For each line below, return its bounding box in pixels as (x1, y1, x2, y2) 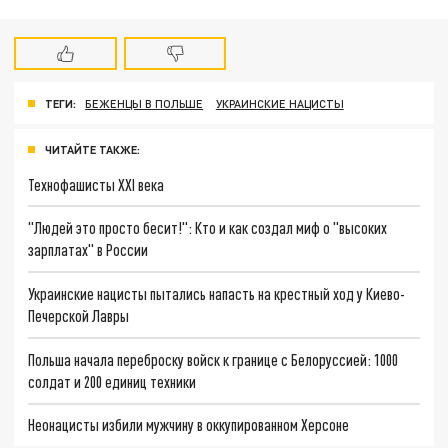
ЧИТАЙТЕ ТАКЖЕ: (45, 142, 140, 156)
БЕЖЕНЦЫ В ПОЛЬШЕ (85, 96, 204, 110)
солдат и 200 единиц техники (28, 371, 197, 391)
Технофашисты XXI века (28, 174, 165, 194)
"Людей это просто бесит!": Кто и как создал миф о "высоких (28, 218, 388, 238)
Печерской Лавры (28, 305, 130, 325)
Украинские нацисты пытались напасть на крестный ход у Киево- (28, 283, 406, 303)
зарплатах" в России (28, 240, 149, 260)
